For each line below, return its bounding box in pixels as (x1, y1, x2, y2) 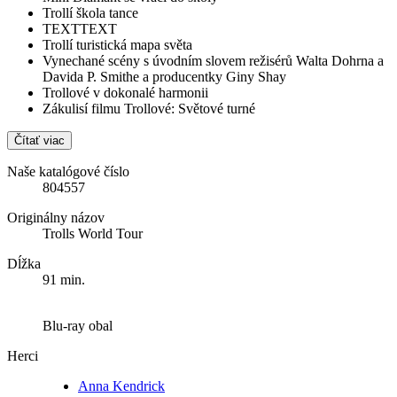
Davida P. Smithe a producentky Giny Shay (43, 68, 286, 84)
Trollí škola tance (43, 4, 138, 20)
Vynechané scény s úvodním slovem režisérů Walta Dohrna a (43, 52, 384, 68)
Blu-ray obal (43, 317, 113, 333)
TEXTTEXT (43, 20, 117, 36)
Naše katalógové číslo (7, 163, 129, 179)
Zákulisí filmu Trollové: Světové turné (43, 100, 255, 116)
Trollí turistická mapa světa (43, 36, 192, 52)
